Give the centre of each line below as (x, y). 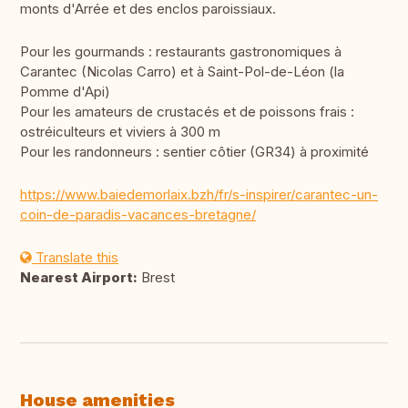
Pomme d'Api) (65, 92)
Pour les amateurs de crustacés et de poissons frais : (187, 112)
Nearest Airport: (79, 278)
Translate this (75, 258)
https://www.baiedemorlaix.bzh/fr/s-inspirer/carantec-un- (199, 195)
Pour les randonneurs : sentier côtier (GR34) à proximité (196, 152)
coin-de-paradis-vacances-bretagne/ (138, 215)
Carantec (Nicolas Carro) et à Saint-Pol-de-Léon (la (182, 72)
